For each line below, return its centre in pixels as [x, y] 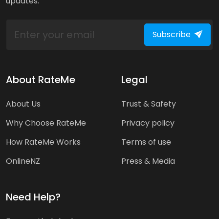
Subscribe [172, 34]
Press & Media [148, 161]
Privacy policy [148, 123]
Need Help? [33, 197]
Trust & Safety [149, 104]
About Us [23, 104]
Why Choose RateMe [46, 123]
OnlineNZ [23, 161]
